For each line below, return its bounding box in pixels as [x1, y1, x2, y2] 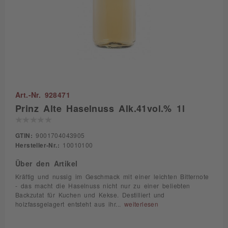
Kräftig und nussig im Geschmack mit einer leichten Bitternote [15, 174, 209, 180]
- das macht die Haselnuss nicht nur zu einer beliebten [15, 183, 190, 189]
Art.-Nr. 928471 [15, 91, 70, 98]
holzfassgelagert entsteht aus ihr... [15, 201, 124, 207]
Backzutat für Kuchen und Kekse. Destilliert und [15, 192, 165, 198]
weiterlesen [124, 201, 159, 207]
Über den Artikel [15, 160, 78, 167]
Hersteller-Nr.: [15, 142, 60, 148]
